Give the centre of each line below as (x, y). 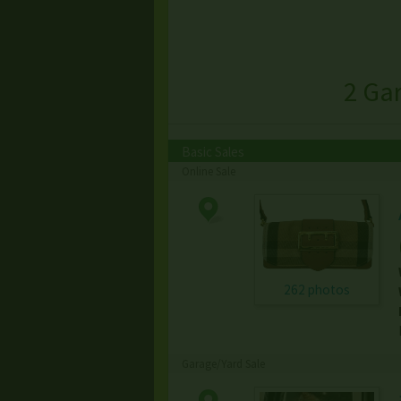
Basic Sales (213, 152)
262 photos (316, 290)
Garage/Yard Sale (223, 364)
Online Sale (209, 172)
